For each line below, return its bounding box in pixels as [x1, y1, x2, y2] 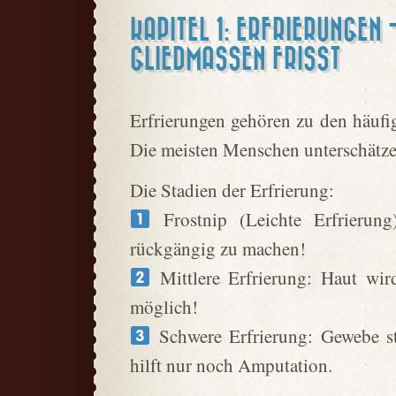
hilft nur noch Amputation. [130, 353, 332, 377]
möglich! [130, 294, 198, 319]
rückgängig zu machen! [130, 236, 306, 261]
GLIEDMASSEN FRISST [130, 46, 330, 73]
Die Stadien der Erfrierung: [130, 178, 334, 202]
